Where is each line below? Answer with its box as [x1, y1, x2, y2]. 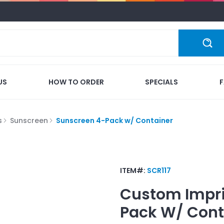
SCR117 [147, 165, 171, 175]
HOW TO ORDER [48, 76, 104, 87]
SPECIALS [145, 76, 178, 87]
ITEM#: [120, 165, 147, 175]
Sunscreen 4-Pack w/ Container [56, 115, 173, 125]
